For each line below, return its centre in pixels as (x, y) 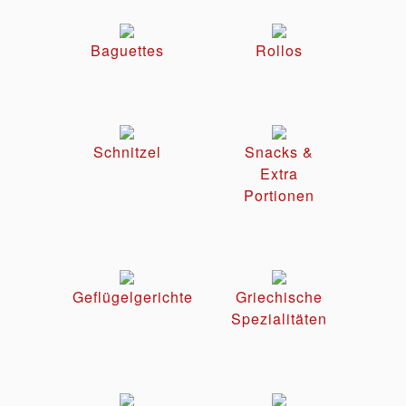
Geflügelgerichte (133, 296)
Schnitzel (127, 151)
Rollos (279, 50)
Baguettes (127, 50)
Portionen (279, 195)
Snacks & (279, 151)
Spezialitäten (279, 318)
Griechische (279, 296)
